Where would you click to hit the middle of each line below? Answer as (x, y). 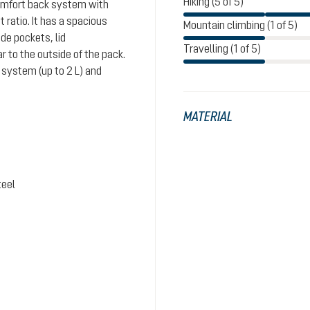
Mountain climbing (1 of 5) (240, 25)
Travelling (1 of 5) (222, 48)
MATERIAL (208, 116)
